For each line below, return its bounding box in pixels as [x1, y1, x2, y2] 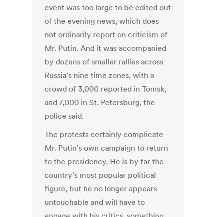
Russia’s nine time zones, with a [45, 70, 155, 80]
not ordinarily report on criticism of [45, 30, 168, 40]
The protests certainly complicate [45, 129, 164, 139]
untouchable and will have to [45, 197, 145, 207]
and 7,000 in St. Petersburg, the [45, 97, 155, 108]
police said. [45, 111, 84, 121]
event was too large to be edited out [45, 2, 171, 13]
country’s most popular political [45, 170, 156, 180]
